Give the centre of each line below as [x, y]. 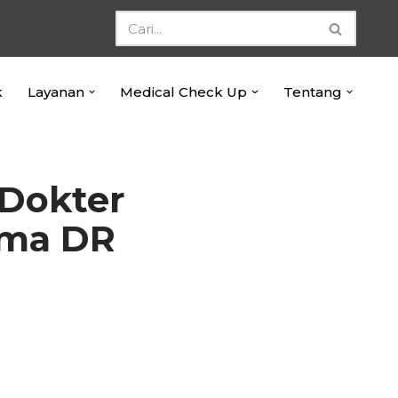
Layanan [56, 92]
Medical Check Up [183, 92]
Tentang [312, 92]
